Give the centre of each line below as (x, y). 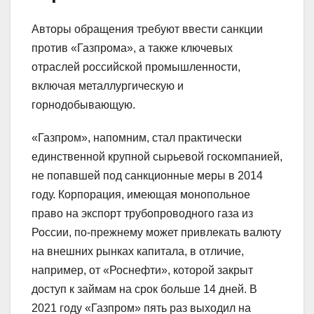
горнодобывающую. (83, 104)
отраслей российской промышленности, (136, 67)
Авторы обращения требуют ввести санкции (147, 29)
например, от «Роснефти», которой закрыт (142, 270)
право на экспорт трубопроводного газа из (142, 213)
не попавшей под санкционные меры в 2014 (147, 175)
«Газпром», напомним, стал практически (137, 137)
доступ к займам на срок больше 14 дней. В (144, 289)
